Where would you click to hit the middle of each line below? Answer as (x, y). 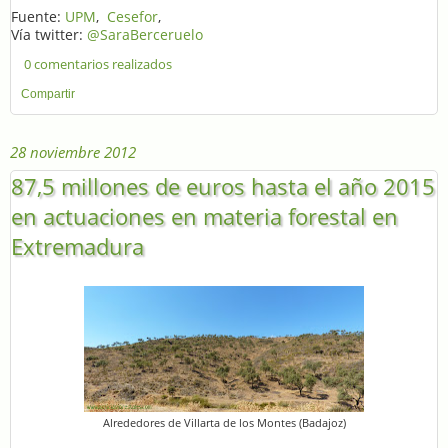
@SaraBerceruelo (145, 34)
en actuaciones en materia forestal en (204, 215)
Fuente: (38, 16)
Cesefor (132, 16)
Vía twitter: (49, 34)
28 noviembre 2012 (73, 152)
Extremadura (77, 245)
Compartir (48, 93)
